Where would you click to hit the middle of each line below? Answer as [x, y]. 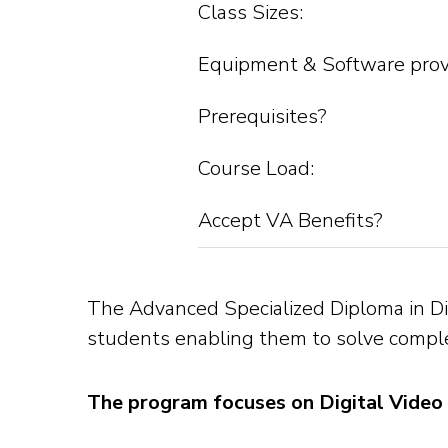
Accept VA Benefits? [291, 220]
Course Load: [256, 168]
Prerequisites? [263, 116]
